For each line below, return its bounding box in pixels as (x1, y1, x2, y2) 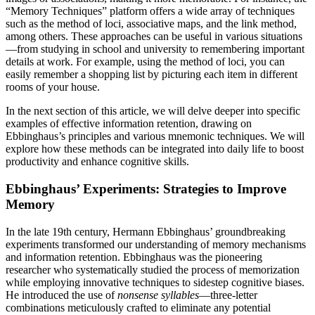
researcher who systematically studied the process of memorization (6, 263, 300, 276)
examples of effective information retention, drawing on (6, 117, 252, 130)
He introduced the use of (6, 288, 117, 301)
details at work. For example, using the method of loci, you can (6, 56, 285, 68)
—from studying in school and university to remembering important (6, 43, 304, 56)
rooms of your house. (6, 81, 100, 94)
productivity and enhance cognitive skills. (6, 155, 189, 168)
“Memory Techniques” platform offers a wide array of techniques (6, 5, 295, 18)
